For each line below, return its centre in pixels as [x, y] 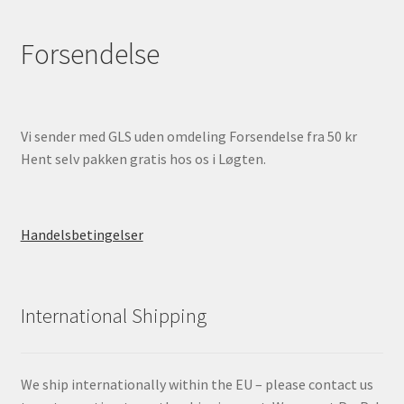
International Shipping [113, 316]
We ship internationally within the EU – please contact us [197, 385]
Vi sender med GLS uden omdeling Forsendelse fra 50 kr [188, 136]
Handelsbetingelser [82, 234]
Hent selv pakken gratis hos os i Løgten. [143, 158]
